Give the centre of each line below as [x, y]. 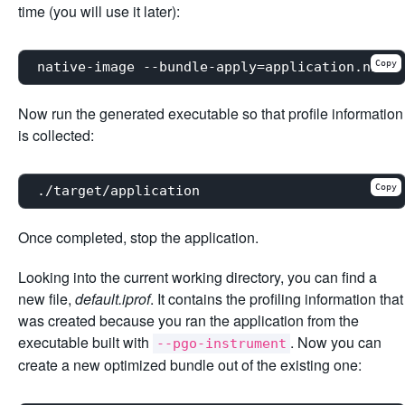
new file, [47, 298]
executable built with [85, 342]
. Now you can [336, 342]
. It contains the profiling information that [277, 298]
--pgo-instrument [221, 343]
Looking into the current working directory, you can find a [198, 277]
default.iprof [113, 298]
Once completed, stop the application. [138, 237]
